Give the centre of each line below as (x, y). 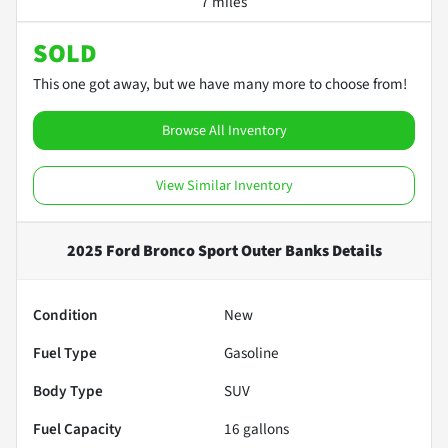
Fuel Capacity (77, 428)
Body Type (68, 390)
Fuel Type (65, 352)
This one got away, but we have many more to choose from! (220, 83)
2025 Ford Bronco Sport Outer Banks (197, 250)
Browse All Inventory (224, 130)
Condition (65, 314)
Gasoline (251, 352)
